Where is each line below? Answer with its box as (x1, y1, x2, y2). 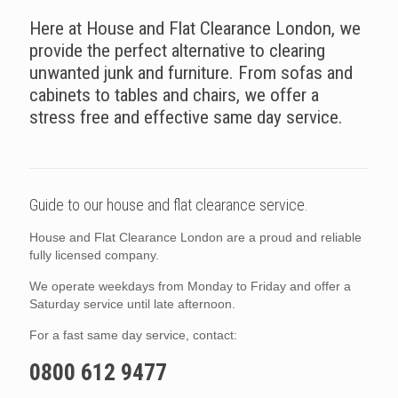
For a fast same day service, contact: (29, 328, 237, 343)
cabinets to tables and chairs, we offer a (29, 84, 319, 107)
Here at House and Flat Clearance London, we (29, 18, 361, 40)
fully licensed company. (29, 248, 159, 263)
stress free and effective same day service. (29, 107, 343, 129)
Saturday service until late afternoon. (29, 297, 235, 312)
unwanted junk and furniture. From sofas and (29, 62, 353, 84)
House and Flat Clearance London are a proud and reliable (29, 230, 362, 245)
